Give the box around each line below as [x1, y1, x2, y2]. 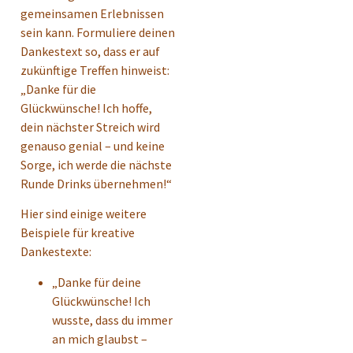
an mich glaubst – [52, 330, 147, 347]
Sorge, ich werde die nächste [20, 156, 172, 173]
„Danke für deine [52, 273, 141, 290]
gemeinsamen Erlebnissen [20, 5, 164, 21]
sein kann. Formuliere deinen [20, 24, 175, 40]
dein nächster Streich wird [20, 118, 160, 135]
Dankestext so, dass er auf [20, 43, 160, 59]
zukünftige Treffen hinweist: [20, 61, 169, 78]
